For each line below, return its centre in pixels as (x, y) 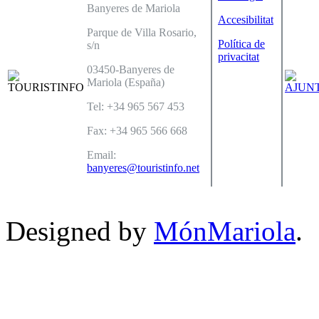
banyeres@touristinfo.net (143, 168)
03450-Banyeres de (131, 70)
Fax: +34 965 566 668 (137, 131)
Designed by (80, 231)
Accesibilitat (246, 20)
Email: (101, 155)
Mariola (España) (126, 83)
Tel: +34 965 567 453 (136, 107)
